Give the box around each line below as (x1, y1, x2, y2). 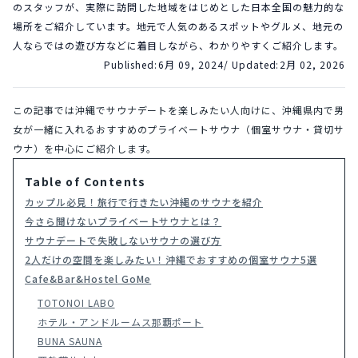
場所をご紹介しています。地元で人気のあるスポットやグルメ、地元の (13, 19, 344, 33)
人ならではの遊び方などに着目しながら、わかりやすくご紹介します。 (13, 38, 344, 52)
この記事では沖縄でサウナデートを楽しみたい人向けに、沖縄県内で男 (13, 103, 344, 117)
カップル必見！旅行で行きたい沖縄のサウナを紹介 (25, 195, 264, 209)
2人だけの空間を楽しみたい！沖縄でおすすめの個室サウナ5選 (25, 253, 317, 266)
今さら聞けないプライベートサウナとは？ (25, 214, 222, 228)
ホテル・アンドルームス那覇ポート (38, 315, 204, 328)
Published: (103, 58, 158, 71)
